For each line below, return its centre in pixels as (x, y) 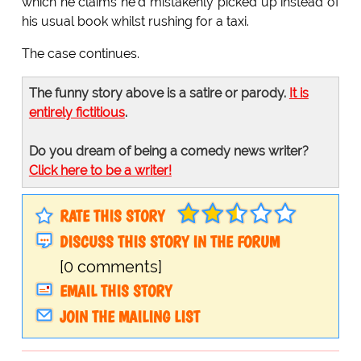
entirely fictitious (77, 112)
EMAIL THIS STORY (115, 291)
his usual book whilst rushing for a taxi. (135, 21)
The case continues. (80, 53)
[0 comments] (110, 267)
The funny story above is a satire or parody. (159, 93)
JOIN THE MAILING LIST (129, 317)
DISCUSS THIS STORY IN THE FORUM (169, 241)
